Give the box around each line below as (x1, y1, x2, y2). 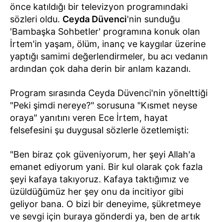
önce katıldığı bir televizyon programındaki (10, 1, 188, 12)
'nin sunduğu (127, 13, 180, 24)
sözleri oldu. (10, 13, 62, 24)
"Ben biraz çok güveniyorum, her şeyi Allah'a (10, 149, 195, 160)
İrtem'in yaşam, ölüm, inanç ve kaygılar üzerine (10, 38, 206, 49)
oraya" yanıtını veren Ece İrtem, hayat (10, 112, 168, 123)
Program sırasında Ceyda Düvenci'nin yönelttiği (10, 87, 208, 98)
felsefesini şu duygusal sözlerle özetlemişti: (10, 124, 189, 135)
